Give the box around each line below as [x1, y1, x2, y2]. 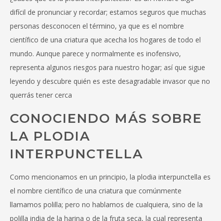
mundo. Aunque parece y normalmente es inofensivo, [10, 49, 181, 59]
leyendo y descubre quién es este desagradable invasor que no [10, 76, 210, 86]
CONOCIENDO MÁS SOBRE [10, 110, 202, 127]
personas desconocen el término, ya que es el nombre [10, 21, 184, 31]
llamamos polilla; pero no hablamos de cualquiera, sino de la [10, 200, 203, 210]
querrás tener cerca [10, 90, 72, 100]
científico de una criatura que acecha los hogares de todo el [10, 35, 201, 45]
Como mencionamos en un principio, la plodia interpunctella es [10, 172, 211, 182]
